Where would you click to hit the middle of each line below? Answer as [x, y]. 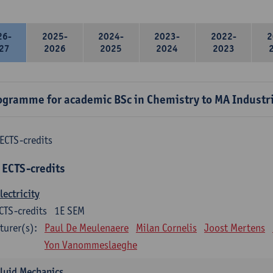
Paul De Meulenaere [87, 228]
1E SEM [69, 211]
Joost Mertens [235, 228]
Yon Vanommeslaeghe [91, 245]
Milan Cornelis [166, 228]
